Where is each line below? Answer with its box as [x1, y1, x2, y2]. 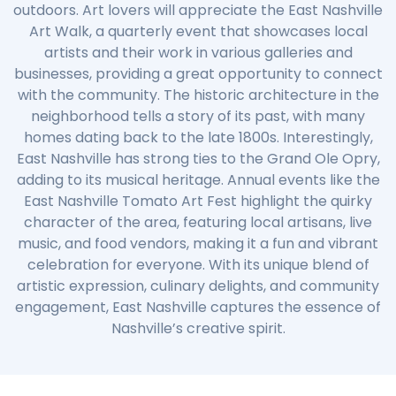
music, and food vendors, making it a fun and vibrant [18, 232, 378, 254]
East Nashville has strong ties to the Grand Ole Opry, [16, 148, 380, 169]
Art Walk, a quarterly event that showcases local [28, 20, 368, 42]
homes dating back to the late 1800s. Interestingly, [23, 126, 373, 148]
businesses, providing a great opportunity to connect [13, 63, 383, 84]
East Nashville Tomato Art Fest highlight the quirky [24, 190, 372, 211]
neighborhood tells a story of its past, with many [31, 105, 365, 126]
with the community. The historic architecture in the [17, 84, 379, 105]
